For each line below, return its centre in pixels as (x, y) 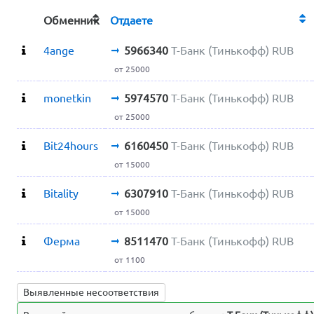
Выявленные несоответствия (91, 293)
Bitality (61, 193)
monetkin (68, 98)
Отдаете (136, 20)
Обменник (72, 20)
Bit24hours (71, 145)
